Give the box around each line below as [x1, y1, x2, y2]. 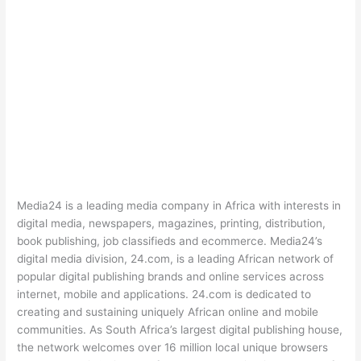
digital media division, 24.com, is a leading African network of [17, 252, 334, 266]
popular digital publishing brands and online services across [17, 270, 325, 284]
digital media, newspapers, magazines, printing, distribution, [17, 217, 326, 230]
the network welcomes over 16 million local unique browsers [17, 341, 329, 355]
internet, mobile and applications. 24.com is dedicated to [17, 288, 312, 301]
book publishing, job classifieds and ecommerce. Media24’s [17, 234, 323, 248]
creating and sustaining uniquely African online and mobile [17, 305, 319, 319]
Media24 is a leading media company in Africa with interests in [17, 199, 342, 213]
